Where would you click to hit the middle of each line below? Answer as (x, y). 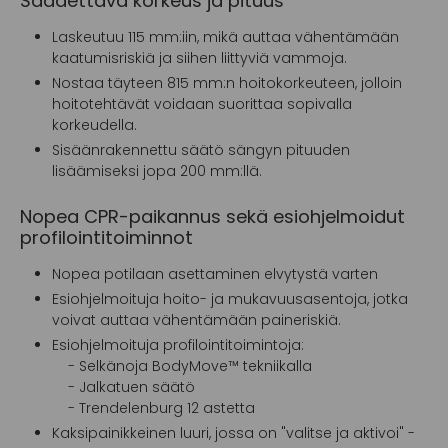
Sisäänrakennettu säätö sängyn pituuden (201, 149)
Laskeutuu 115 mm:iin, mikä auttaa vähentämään (225, 36)
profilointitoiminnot (106, 237)
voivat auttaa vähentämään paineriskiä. (196, 319)
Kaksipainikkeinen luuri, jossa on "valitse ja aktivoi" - (233, 432)
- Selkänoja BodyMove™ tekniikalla (182, 365)
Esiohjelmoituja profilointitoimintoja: (178, 344)
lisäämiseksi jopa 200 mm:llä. (157, 170)
